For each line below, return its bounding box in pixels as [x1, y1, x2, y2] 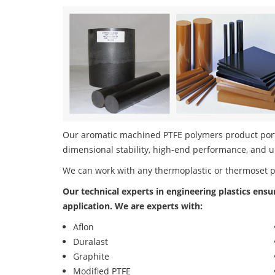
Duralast [73, 236, 108, 248]
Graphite [73, 250, 109, 263]
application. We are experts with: [63, 200, 203, 212]
